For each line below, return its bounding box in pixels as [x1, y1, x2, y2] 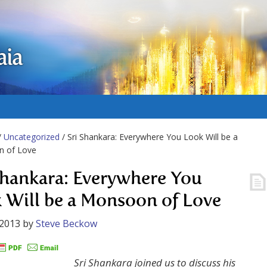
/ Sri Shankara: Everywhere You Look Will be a [60, 131, 238, 142]
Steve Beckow [36, 217, 97, 230]
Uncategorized [4, 131, 60, 142]
